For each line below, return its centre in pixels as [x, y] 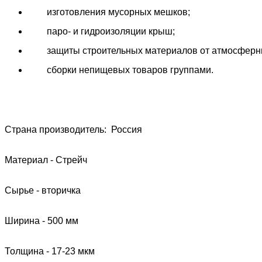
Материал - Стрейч [46, 160]
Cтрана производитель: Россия [73, 130]
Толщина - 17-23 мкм [50, 251]
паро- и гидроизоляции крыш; [101, 32]
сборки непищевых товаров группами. [121, 70]
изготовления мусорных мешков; [109, 12]
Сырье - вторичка [43, 191]
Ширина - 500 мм [42, 221]
